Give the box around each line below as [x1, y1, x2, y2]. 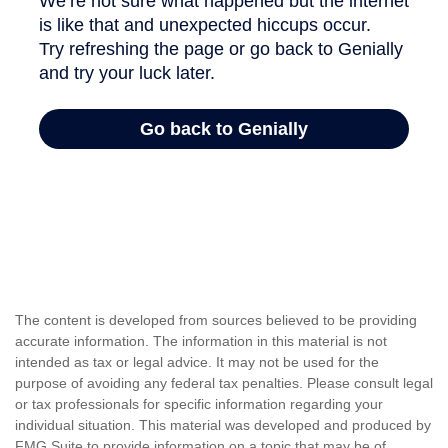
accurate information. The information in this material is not [15, 333, 387, 349]
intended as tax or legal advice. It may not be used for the [15, 354, 379, 370]
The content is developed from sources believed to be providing [15, 312, 417, 328]
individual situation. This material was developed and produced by [15, 417, 431, 433]
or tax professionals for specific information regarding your [15, 396, 383, 412]
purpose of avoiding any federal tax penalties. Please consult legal [15, 375, 433, 391]
